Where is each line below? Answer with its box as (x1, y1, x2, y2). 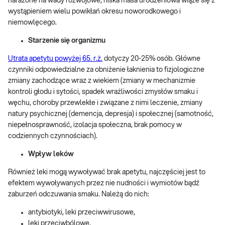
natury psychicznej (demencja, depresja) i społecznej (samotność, (8, 110, 213, 118)
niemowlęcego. (8, 19, 57, 26)
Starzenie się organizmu (28, 37, 105, 44)
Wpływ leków (28, 151, 74, 158)
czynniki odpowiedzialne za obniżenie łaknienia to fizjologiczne (8, 66, 204, 73)
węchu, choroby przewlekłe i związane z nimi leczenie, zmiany (8, 99, 202, 106)
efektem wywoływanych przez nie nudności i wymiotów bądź (8, 180, 199, 187)
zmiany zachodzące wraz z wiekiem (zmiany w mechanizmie (8, 77, 195, 84)
